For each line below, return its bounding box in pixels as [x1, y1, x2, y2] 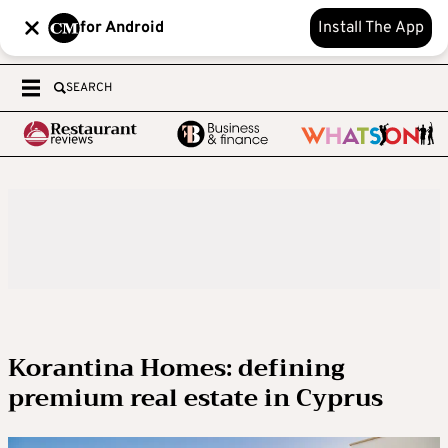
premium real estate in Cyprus [8, 377, 383, 419]
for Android [80, 18, 164, 38]
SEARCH [66, 80, 112, 96]
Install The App [318, 18, 424, 38]
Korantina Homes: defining [8, 347, 345, 389]
